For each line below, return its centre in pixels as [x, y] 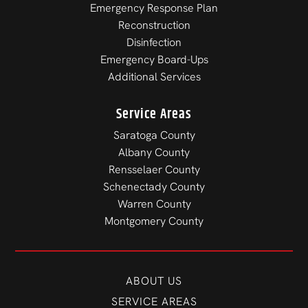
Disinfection [154, 42]
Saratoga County [154, 135]
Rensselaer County [154, 169]
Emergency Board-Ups [154, 59]
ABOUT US [154, 280]
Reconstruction [154, 25]
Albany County [154, 152]
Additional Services [154, 76]
